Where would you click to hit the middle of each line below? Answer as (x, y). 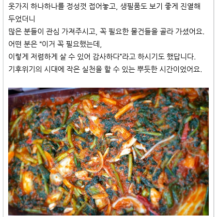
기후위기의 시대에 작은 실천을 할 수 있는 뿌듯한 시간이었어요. (106, 69)
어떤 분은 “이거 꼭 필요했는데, (55, 44)
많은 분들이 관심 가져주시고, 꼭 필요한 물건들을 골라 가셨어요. (107, 31)
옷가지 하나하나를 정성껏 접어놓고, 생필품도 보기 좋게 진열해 (104, 6)
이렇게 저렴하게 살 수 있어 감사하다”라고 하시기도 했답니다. (102, 56)
